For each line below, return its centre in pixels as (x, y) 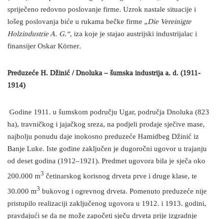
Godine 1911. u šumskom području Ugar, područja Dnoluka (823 (108, 112)
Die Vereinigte (169, 22)
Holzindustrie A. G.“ (39, 34)
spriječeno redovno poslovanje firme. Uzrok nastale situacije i (102, 10)
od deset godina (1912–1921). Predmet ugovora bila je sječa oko (106, 161)
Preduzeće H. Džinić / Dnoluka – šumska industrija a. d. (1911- (104, 73)
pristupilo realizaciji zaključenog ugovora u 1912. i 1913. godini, (107, 204)
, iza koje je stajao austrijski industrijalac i (133, 34)
